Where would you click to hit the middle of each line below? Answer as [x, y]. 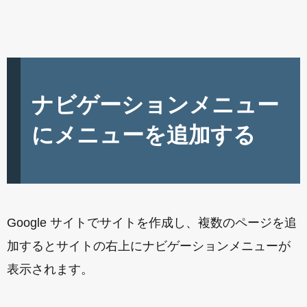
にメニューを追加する [144, 135]
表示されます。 [50, 269]
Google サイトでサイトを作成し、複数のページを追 [152, 223]
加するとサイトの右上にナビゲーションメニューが [149, 246]
